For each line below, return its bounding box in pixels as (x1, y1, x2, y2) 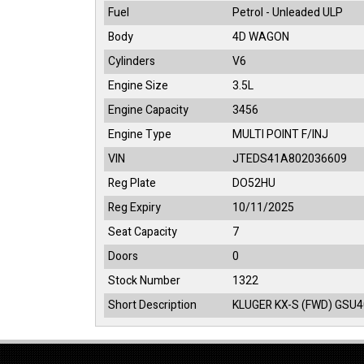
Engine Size (108, 76, 168, 94)
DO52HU (232, 174, 275, 192)
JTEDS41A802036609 (232, 149, 347, 167)
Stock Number (108, 271, 180, 289)
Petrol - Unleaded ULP (232, 3, 343, 21)
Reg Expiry (108, 198, 161, 216)
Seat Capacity (108, 223, 177, 240)
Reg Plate (108, 174, 156, 192)
